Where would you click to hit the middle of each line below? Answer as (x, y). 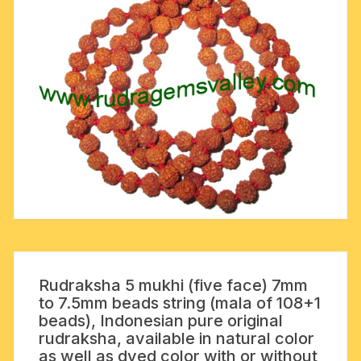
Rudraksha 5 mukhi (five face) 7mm (174, 286)
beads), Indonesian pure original (161, 321)
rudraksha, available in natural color (177, 339)
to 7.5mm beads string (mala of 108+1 (180, 303)
